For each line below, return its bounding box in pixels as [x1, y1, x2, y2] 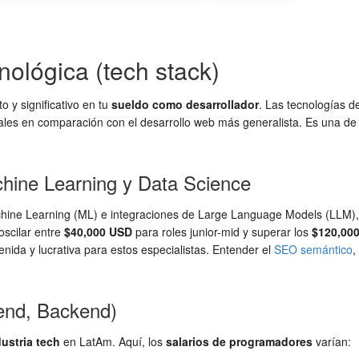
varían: [313, 333, 351, 350]
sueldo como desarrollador [111, 96, 259, 113]
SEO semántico [274, 241, 353, 258]
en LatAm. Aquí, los [60, 333, 166, 350]
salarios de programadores [166, 333, 313, 350]
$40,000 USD [64, 224, 132, 240]
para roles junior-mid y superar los [132, 224, 312, 240]
